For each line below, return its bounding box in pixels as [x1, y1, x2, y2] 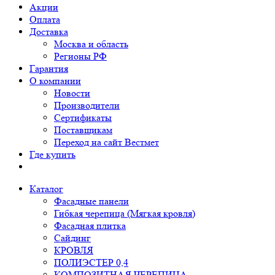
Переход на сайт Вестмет [54, 136, 159, 148]
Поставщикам [54, 124, 112, 136]
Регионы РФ [54, 50, 107, 62]
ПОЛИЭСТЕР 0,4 [54, 257, 128, 268]
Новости [54, 87, 90, 99]
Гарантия [29, 63, 68, 74]
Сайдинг [54, 232, 91, 244]
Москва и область [54, 38, 128, 50]
